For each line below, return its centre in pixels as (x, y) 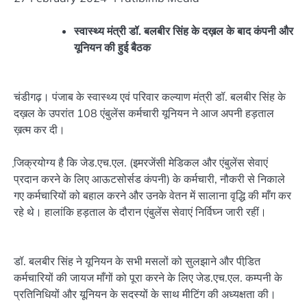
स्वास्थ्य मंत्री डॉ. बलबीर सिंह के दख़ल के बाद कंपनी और (184, 31)
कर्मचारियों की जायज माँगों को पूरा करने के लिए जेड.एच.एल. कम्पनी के (148, 278)
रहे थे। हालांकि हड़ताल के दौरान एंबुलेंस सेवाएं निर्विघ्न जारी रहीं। (140, 212)
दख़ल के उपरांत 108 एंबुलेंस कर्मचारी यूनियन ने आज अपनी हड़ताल (144, 113)
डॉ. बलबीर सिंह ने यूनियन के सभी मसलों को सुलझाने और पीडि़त (137, 261)
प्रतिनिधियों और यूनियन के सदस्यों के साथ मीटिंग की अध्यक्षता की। (145, 294)
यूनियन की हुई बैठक (112, 47)
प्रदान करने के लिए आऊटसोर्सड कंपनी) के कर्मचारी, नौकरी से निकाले (149, 179)
